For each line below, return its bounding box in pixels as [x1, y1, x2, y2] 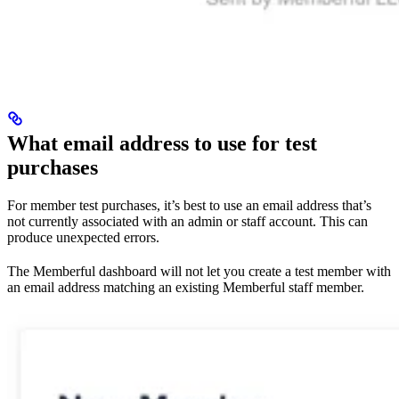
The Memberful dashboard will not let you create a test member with [7, 263, 391, 279]
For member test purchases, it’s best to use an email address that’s [7, 197, 371, 213]
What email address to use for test [7, 131, 317, 155]
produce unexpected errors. [7, 229, 159, 245]
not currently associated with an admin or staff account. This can [7, 213, 368, 229]
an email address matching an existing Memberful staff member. [7, 279, 364, 295]
